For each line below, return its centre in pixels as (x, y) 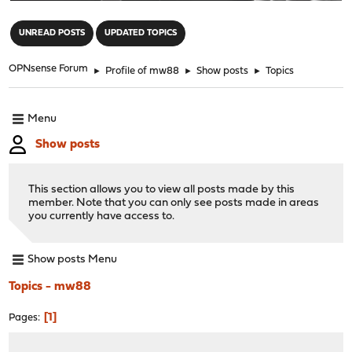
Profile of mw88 (143, 71)
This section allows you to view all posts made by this (162, 189)
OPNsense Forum (49, 68)
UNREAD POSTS (52, 33)
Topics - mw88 (50, 286)
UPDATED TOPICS (141, 33)
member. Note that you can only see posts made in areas (174, 203)
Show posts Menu (73, 260)
